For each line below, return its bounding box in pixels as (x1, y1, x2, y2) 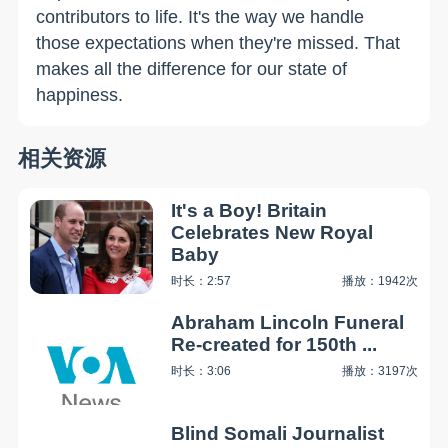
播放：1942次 (342, 273, 419, 288)
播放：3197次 (342, 363, 419, 378)
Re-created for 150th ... (171, 333, 378, 355)
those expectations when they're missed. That (36, 32, 401, 53)
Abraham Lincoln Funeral (171, 311, 405, 333)
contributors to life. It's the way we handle (36, 6, 365, 27)
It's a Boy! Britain (171, 199, 328, 221)
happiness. (36, 84, 124, 105)
